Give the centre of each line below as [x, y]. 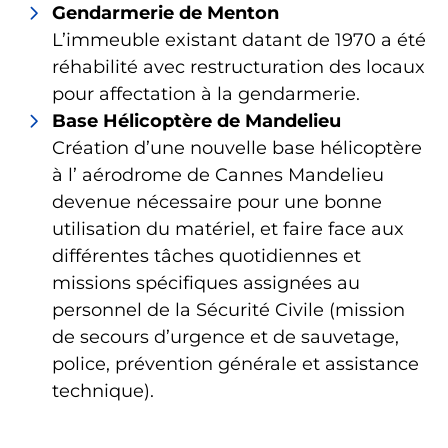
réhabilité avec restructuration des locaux [238, 67]
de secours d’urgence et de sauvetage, [225, 337]
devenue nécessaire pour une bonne [217, 202]
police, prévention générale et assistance [235, 364]
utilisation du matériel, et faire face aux [228, 229]
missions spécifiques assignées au [206, 283]
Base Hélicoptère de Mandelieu [196, 121]
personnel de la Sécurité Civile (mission [228, 310]
